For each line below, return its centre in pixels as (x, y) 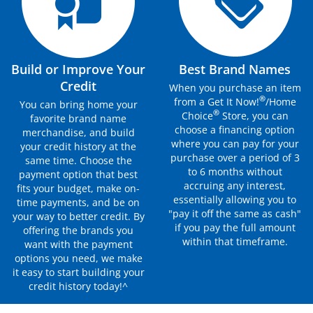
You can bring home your (78, 104)
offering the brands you (78, 230)
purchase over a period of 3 (235, 157)
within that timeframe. (235, 241)
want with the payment (78, 244)
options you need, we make (78, 258)
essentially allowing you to (235, 199)
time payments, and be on (78, 202)
